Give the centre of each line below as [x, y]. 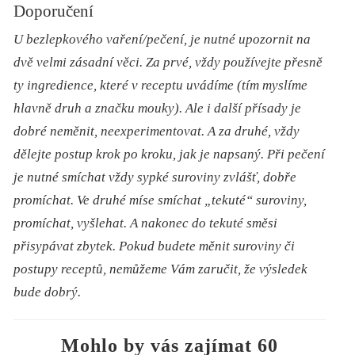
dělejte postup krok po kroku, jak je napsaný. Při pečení [170, 155]
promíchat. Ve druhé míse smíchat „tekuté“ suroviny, [160, 200]
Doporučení [54, 11]
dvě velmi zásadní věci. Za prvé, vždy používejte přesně [168, 63]
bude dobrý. [48, 292]
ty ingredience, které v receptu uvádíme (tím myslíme [161, 86]
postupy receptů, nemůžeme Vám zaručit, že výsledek [161, 269]
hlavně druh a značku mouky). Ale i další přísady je [158, 109]
